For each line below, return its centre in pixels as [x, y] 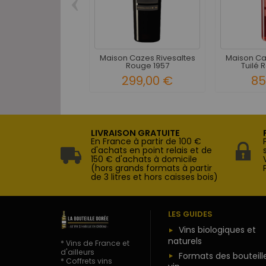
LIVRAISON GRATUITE [135, 133]
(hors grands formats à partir [151, 168]
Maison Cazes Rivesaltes [147, 58]
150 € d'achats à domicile [144, 159]
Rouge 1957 [147, 65]
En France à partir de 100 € [146, 142]
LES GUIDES [190, 214]
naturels [185, 241]
